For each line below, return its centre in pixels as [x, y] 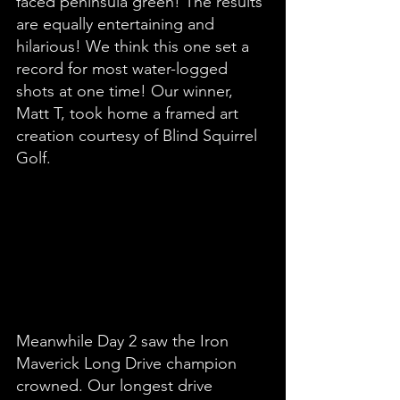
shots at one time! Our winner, [127, 91]
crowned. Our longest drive [117, 385]
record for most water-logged [124, 68]
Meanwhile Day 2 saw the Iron [125, 341]
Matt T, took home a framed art [129, 113]
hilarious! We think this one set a [135, 46]
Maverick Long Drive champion [129, 363]
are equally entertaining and [117, 24]
